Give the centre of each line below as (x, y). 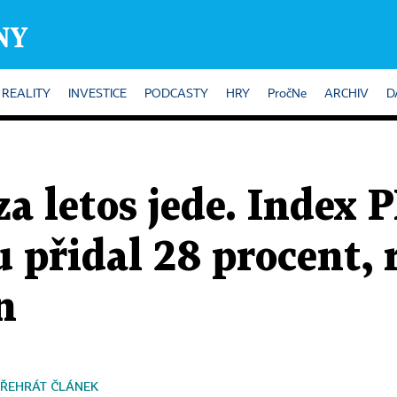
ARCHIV (346, 94)
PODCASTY (176, 94)
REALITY (26, 94)
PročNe (287, 94)
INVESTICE (97, 94)
